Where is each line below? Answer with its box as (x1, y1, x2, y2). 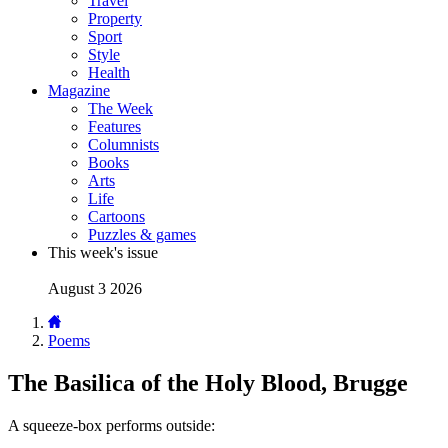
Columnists (88, 136, 159, 153)
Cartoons (88, 208, 145, 225)
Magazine (48, 82, 110, 99)
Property (88, 10, 142, 27)
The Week (88, 100, 153, 117)
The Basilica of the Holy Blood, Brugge (8, 369, 408, 396)
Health (88, 64, 130, 81)
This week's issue (48, 244, 158, 261)
